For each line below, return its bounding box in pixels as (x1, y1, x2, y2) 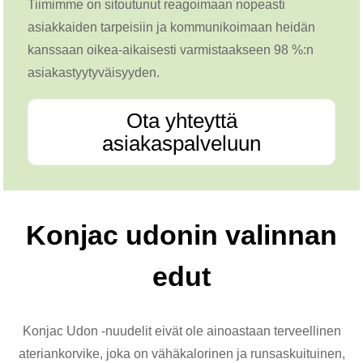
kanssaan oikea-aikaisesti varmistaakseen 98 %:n (28, 42, 314, 57)
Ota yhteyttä (126, 108, 237, 133)
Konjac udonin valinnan (26, 219, 337, 250)
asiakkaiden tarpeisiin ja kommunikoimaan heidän (28, 19, 315, 34)
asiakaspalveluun (102, 130, 261, 156)
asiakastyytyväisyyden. (28, 65, 160, 79)
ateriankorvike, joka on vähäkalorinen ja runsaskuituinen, (18, 346, 345, 361)
